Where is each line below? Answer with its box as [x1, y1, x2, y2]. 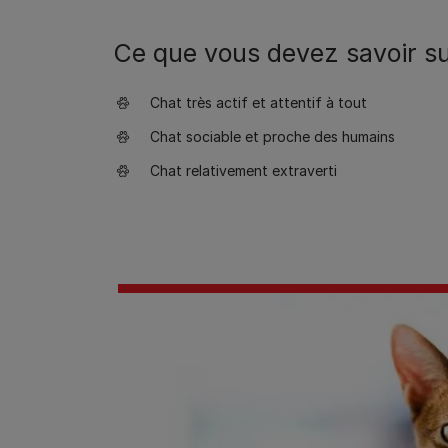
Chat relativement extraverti [150, 162, 337, 179]
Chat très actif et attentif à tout [150, 94, 367, 111]
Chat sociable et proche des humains [150, 128, 395, 145]
